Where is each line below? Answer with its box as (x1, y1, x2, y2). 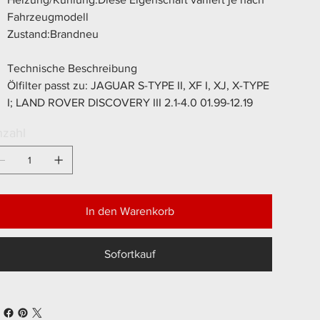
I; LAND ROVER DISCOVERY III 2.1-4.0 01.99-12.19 (7, 96, 254, 109)
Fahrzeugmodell (7, 11, 89, 24)
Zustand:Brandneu (7, 28, 99, 41)
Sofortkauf (104, 248, 156, 261)
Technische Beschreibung (7, 62, 138, 75)
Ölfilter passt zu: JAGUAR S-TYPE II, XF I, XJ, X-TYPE (7, 79, 270, 92)
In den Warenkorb (86, 205, 175, 218)
